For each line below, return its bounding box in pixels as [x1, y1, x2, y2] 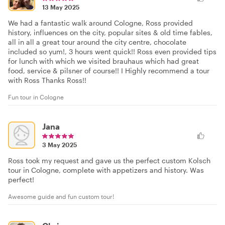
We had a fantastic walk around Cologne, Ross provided [8, 18, 193, 27]
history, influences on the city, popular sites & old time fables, [8, 28, 212, 37]
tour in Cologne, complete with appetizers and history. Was [8, 165, 204, 174]
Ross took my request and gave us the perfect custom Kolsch [8, 156, 210, 165]
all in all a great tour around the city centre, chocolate [8, 37, 186, 46]
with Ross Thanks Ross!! [8, 75, 86, 84]
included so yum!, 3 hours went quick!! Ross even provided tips [8, 47, 216, 56]
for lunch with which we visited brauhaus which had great [8, 56, 199, 65]
